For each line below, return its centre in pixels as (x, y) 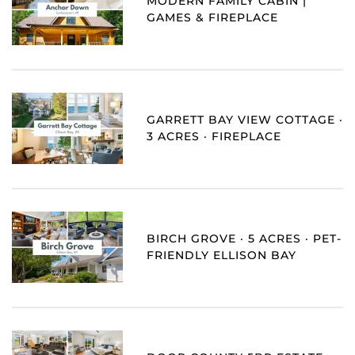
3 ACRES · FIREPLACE (214, 137)
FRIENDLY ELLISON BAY (221, 256)
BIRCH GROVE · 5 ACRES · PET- (244, 239)
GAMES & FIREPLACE (212, 18)
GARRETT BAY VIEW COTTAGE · (245, 120)
